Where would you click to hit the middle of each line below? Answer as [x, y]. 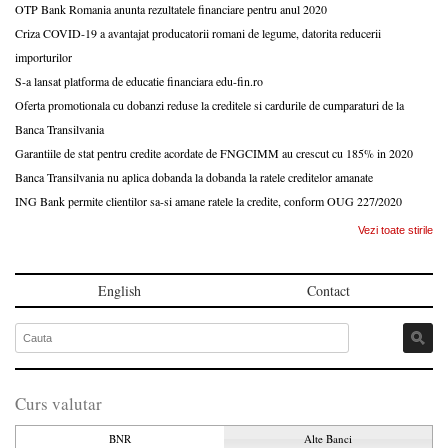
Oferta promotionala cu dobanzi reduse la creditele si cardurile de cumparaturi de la [209, 104]
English [119, 290]
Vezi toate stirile [395, 229]
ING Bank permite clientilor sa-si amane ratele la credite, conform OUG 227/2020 [208, 200]
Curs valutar [58, 403]
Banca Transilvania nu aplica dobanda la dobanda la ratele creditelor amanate [194, 176]
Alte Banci [328, 438]
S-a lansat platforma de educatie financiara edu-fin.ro [139, 80]
